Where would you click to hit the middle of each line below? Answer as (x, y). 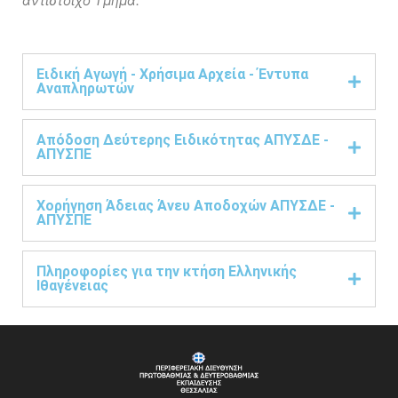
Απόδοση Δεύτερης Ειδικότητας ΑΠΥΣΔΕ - (183, 140)
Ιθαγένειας (72, 286)
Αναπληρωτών (85, 88)
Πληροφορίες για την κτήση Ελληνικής (167, 271)
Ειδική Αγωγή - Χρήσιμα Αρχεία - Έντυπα (172, 74)
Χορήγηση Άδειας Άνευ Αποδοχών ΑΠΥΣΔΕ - (186, 206)
